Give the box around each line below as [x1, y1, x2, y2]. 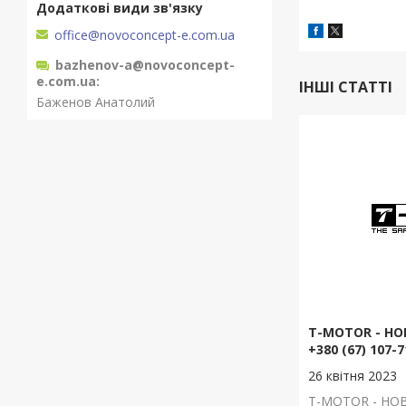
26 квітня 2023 [308, 366, 398, 384]
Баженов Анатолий [36, 92, 155, 111]
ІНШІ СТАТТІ [299, 77, 392, 98]
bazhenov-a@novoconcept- [55, 55, 235, 73]
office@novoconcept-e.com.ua [54, 25, 235, 43]
